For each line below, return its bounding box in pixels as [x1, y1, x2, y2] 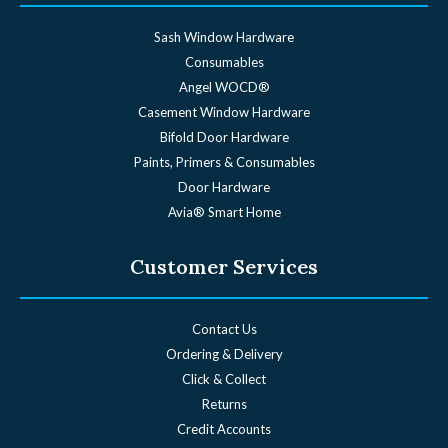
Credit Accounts [177, 420, 271, 437]
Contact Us [191, 320, 257, 337]
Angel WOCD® [178, 78, 270, 95]
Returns [201, 395, 247, 412]
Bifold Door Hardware [159, 128, 289, 145]
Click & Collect [182, 370, 266, 387]
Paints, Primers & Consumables [133, 153, 315, 170]
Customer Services [130, 253, 318, 279]
